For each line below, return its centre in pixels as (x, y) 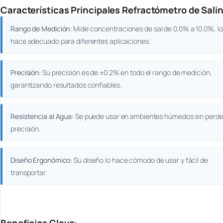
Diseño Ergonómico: (42, 160)
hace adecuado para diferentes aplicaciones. (80, 41)
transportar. (29, 173)
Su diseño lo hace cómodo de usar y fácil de (140, 160)
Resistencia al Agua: (42, 116)
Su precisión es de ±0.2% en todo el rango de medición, (126, 73)
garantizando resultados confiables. (66, 85)
